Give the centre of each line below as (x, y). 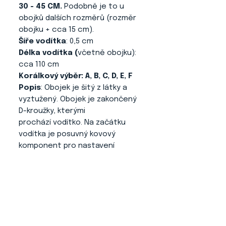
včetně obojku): (107, 53)
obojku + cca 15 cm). (56, 30)
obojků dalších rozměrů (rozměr (77, 18)
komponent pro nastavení (67, 146)
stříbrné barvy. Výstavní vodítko (76, 180)
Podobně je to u (93, 6)
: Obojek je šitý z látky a (84, 88)
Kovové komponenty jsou (66, 169)
